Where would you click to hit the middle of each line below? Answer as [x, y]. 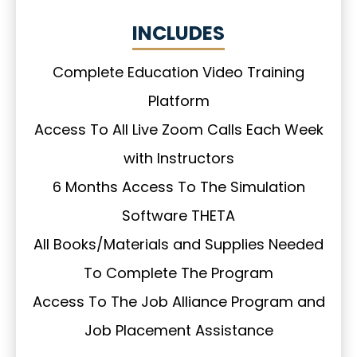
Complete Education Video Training [178, 73]
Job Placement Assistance [178, 331]
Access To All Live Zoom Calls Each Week [178, 130]
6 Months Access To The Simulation [178, 187]
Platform [178, 101]
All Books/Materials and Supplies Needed [178, 245]
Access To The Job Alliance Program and [178, 302]
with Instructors [178, 159]
